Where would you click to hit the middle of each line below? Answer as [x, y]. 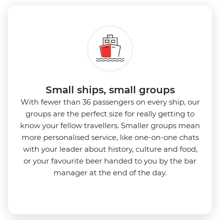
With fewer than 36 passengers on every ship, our [110, 102]
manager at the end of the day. [110, 172]
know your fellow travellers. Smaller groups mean [110, 125]
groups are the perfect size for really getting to [110, 113]
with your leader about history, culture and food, [110, 149]
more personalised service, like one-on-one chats [110, 137]
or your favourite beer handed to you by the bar [110, 161]
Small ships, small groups [110, 90]
